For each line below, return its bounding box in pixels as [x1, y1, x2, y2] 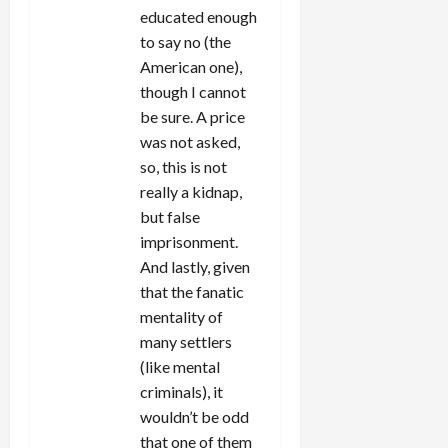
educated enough [140, 6, 257, 26]
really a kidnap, [140, 181, 242, 201]
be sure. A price [140, 106, 245, 126]
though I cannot [140, 81, 246, 101]
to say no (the [140, 31, 231, 51]
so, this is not [140, 156, 227, 176]
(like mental [140, 356, 220, 376]
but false [140, 206, 200, 226]
